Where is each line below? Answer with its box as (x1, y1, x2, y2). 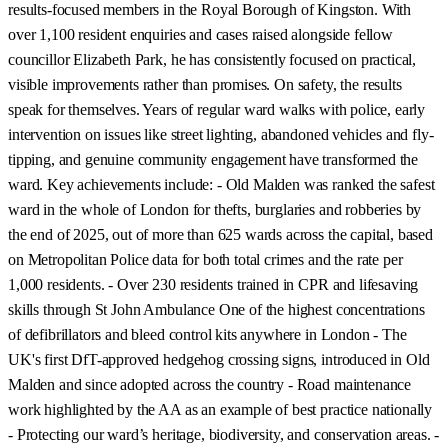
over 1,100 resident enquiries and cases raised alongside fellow (8, 25, 393, 43)
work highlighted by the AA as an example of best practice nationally (8, 400, 433, 418)
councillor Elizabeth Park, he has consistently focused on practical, (8, 50, 417, 68)
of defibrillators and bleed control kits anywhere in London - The (8, 325, 407, 343)
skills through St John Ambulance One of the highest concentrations (8, 300, 425, 318)
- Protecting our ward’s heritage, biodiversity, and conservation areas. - (8, 425, 440, 443)
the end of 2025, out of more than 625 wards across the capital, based (8, 225, 433, 243)
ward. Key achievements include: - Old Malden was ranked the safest (8, 175, 435, 193)
